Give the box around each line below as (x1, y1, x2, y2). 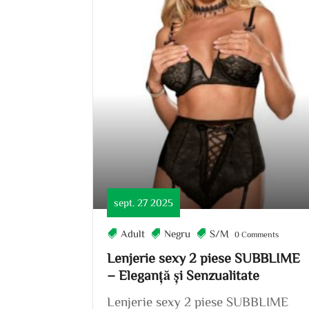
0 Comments (232, 230, 279, 238)
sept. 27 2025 (114, 197, 174, 208)
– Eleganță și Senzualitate (107, 268, 260, 281)
